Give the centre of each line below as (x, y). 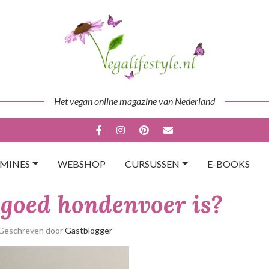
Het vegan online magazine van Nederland (134, 101)
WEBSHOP (82, 164)
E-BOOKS (228, 164)
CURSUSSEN (152, 164)
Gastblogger (89, 230)
